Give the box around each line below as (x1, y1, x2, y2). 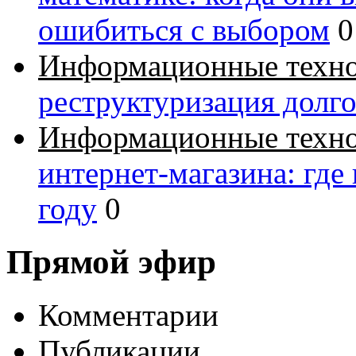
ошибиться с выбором (38, 12, 330, 47)
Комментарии (38, 297, 219, 332)
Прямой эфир (6, 242, 216, 281)
